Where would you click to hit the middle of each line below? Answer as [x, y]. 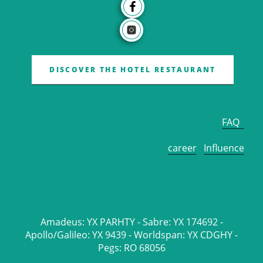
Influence [224, 148]
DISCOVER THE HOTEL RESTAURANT [133, 69]
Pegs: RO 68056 [131, 247]
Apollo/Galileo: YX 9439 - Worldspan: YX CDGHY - [131, 235]
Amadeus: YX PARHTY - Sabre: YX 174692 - [131, 222]
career [182, 148]
